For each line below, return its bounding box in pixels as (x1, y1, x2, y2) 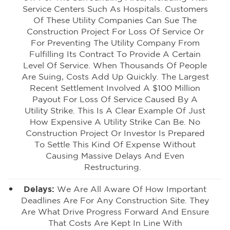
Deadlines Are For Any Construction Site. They (21, 197, 209, 205)
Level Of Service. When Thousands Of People (23, 62, 207, 70)
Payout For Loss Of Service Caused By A (32, 95, 198, 104)
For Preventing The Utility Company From (30, 39, 200, 47)
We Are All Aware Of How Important (57, 185, 206, 194)
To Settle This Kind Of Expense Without (34, 141, 196, 149)
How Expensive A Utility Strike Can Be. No (30, 118, 200, 126)
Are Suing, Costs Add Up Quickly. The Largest (21, 73, 209, 81)
